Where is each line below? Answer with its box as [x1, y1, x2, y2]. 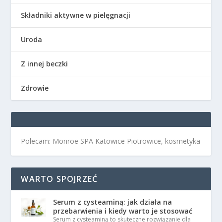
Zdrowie [21, 83, 49, 93]
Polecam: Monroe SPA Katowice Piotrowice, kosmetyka [21, 136, 201, 146]
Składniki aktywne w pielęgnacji [21, 10, 131, 20]
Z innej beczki [21, 59, 68, 68]
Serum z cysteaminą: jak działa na [53, 197, 172, 207]
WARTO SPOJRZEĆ [21, 173, 98, 184]
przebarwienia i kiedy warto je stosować [53, 206, 193, 216]
